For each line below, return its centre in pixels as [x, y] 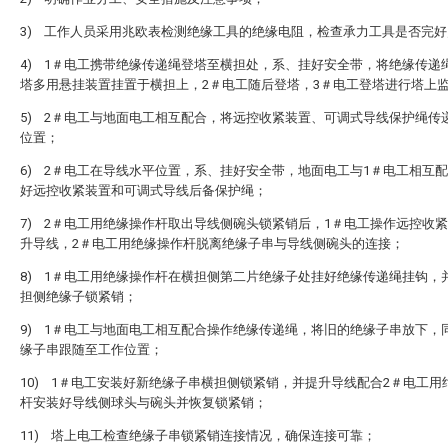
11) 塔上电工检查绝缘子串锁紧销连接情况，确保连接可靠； [198, 435]
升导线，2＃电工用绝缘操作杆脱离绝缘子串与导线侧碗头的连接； [212, 243]
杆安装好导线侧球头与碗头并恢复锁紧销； [143, 402]
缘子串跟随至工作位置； [91, 349]
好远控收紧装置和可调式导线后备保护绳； [143, 190]
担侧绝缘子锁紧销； [78, 296]
